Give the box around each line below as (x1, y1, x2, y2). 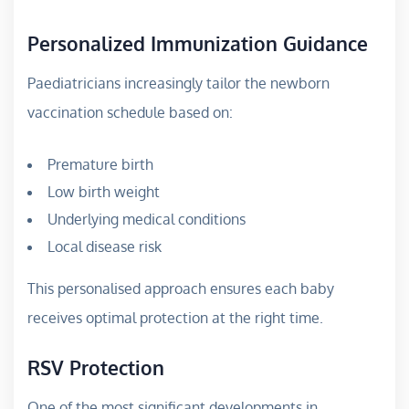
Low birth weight (47, 182, 160, 201)
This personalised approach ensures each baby (27, 278, 334, 298)
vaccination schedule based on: (27, 102, 233, 121)
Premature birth (47, 154, 153, 173)
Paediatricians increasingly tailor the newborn (27, 73, 330, 92)
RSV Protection (27, 354, 164, 380)
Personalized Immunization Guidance (27, 30, 368, 56)
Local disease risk (47, 236, 162, 256)
